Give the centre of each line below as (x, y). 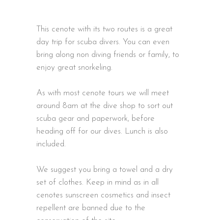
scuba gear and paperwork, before (96, 118)
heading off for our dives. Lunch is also (102, 131)
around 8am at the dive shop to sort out (105, 106)
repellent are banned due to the (91, 208)
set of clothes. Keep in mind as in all (97, 182)
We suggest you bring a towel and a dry (105, 169)
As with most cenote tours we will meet (103, 93)
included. (51, 144)
